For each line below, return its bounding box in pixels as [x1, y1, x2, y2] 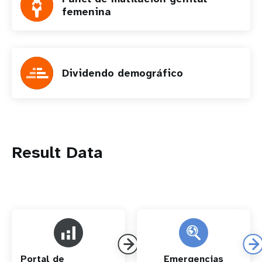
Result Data [12, 142, 103, 163]
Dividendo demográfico [62, 66, 183, 80]
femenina [62, 5, 111, 19]
